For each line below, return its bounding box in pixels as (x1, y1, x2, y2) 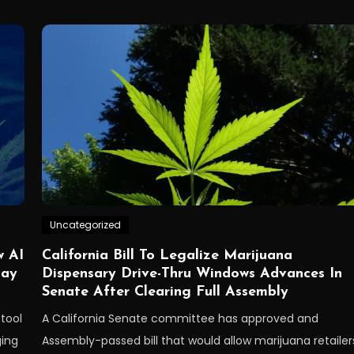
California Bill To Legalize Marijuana (42, 247, 293, 263)
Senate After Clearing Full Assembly (42, 284, 289, 299)
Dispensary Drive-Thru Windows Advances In (42, 265, 343, 281)
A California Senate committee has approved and (42, 310, 319, 326)
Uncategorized (50, 217, 122, 232)
